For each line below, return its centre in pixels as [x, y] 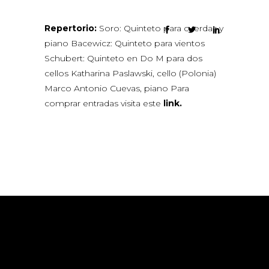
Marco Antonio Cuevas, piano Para [117, 88]
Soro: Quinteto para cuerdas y [160, 28]
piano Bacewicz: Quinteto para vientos [125, 43]
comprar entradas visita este [104, 103]
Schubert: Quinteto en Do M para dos [123, 58]
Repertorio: [71, 28]
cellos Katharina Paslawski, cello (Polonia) [130, 73]
